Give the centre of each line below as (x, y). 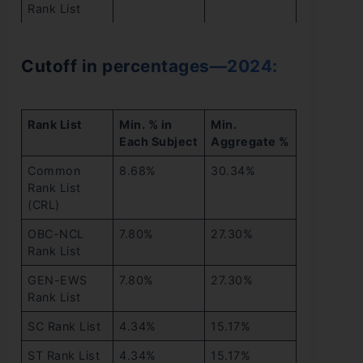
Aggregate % (250, 142)
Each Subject (159, 142)
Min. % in (146, 125)
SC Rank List (64, 327)
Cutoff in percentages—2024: (149, 66)
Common (54, 171)
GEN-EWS (58, 280)
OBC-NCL (56, 234)
